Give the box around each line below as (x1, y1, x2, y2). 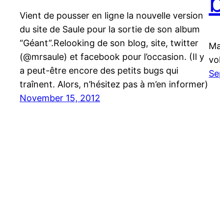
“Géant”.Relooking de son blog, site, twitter (20, 38, 198, 49)
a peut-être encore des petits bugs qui (20, 65, 178, 76)
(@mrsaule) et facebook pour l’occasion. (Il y (20, 52, 204, 62)
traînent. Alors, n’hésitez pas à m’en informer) (20, 79, 208, 90)
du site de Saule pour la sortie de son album (20, 24, 200, 35)
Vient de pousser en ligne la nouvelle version (20, 10, 203, 21)
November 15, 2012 (20, 93, 100, 104)
